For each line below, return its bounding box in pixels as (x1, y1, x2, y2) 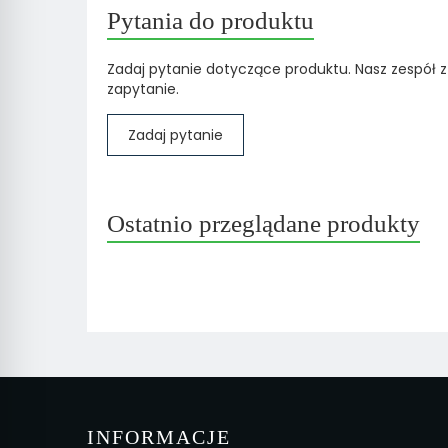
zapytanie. (107, 79, 179, 99)
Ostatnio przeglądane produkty (107, 210, 420, 237)
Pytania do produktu (107, 7, 314, 34)
